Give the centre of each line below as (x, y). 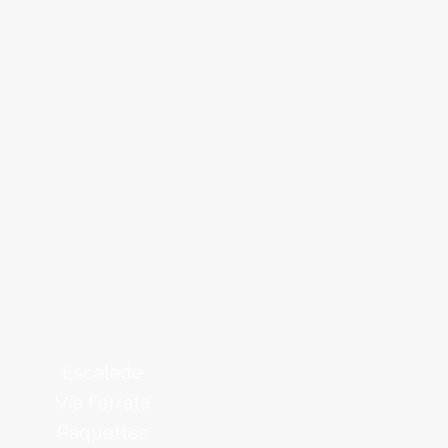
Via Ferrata (103, 402)
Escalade (103, 372)
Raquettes (103, 432)
